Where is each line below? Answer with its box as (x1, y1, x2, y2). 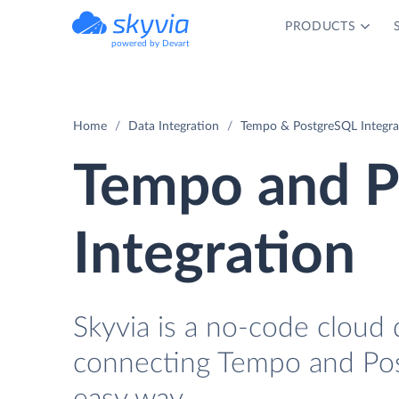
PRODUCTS (284, 20, 356, 33)
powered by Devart (111, 39, 190, 48)
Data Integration (128, 120, 219, 133)
